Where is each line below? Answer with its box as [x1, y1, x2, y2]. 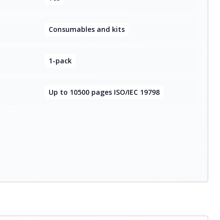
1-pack [48, 56, 72, 65]
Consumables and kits [48, 25, 125, 34]
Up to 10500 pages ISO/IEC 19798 [48, 87, 160, 97]
